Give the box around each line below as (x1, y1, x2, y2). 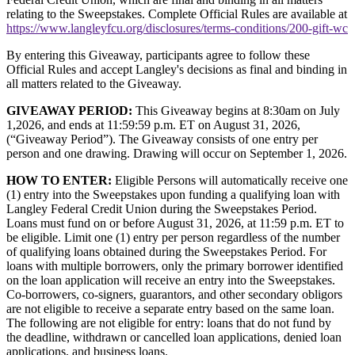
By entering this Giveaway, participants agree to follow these (6, 48, 310, 63)
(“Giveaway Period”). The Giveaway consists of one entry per (6, 132, 318, 147)
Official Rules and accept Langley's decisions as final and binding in (6, 63, 347, 77)
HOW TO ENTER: (6, 174, 112, 188)
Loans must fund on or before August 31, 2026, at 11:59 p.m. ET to (6, 216, 344, 231)
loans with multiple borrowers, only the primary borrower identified (6, 259, 343, 273)
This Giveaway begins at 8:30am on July (132, 104, 340, 118)
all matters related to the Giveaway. (6, 77, 181, 91)
